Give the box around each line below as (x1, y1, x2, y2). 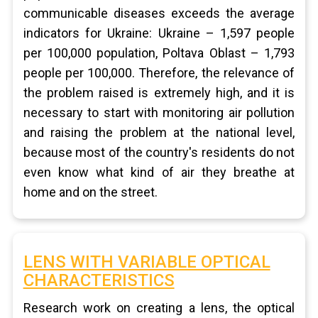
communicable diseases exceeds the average (23, 6, 295, 21)
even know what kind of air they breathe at (23, 165, 295, 180)
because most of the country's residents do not (23, 145, 295, 160)
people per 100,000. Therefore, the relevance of (23, 65, 295, 80)
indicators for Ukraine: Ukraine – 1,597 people (23, 26, 295, 40)
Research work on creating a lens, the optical (23, 300, 295, 315)
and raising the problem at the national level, (23, 125, 295, 140)
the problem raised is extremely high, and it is (23, 85, 295, 100)
